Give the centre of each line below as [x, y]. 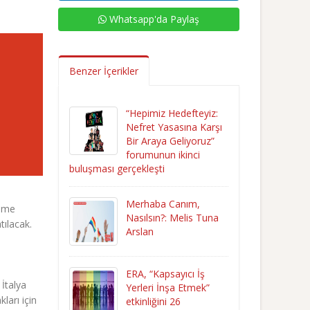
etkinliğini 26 [153, 301]
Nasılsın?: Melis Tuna [172, 218]
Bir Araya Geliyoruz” [170, 141]
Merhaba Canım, [163, 204]
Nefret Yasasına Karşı [174, 127]
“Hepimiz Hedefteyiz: [172, 113]
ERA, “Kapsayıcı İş [165, 274]
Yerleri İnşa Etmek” [167, 288]
